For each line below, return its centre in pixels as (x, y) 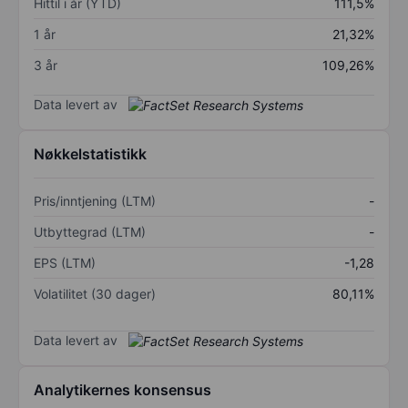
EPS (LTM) (65, 263)
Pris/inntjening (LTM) (95, 201)
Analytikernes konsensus (122, 390)
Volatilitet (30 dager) (95, 294)
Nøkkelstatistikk (90, 154)
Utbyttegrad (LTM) (90, 232)
